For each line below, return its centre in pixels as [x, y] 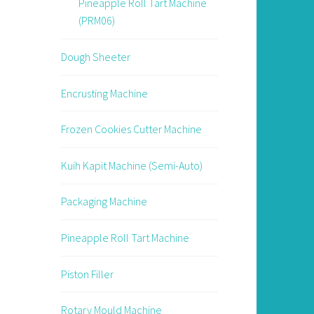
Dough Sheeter [95, 57]
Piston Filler [87, 274]
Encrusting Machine [104, 93]
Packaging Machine [104, 202]
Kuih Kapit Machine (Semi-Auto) [131, 165]
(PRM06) [97, 21]
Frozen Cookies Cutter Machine [131, 129]
